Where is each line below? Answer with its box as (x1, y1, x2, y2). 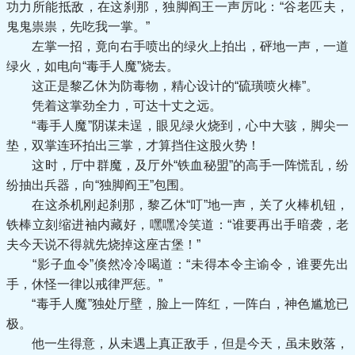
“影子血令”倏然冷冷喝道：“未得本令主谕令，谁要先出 (6, 258, 349, 271)
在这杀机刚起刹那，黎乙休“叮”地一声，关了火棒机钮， (6, 198, 349, 212)
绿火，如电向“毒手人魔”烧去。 (6, 59, 179, 73)
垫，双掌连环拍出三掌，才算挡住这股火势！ (6, 139, 260, 152)
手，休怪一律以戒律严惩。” (6, 277, 162, 291)
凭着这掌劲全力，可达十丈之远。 (6, 99, 222, 113)
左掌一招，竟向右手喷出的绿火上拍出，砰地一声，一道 (6, 40, 349, 53)
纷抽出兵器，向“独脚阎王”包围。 (6, 178, 192, 192)
